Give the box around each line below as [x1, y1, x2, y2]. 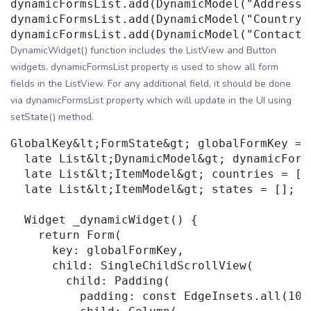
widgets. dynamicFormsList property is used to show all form [10, 60, 278, 74]
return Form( [10, 228, 121, 242]
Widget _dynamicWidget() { [10, 213, 198, 227]
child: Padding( [10, 274, 170, 288]
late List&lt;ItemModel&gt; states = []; [10, 183, 295, 196]
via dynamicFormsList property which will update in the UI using [10, 94, 292, 108]
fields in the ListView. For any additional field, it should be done [10, 77, 291, 91]
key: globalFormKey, [10, 244, 184, 258]
